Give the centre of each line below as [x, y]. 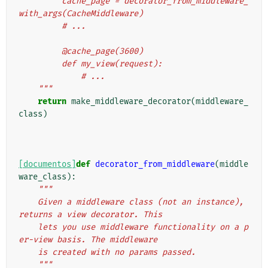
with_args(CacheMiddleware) [81, 14]
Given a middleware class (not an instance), [28, 202]
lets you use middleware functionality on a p [28, 227]
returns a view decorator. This [90, 215]
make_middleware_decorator [131, 102]
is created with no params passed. [117, 252]
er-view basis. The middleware [88, 240]
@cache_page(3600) [102, 51]
